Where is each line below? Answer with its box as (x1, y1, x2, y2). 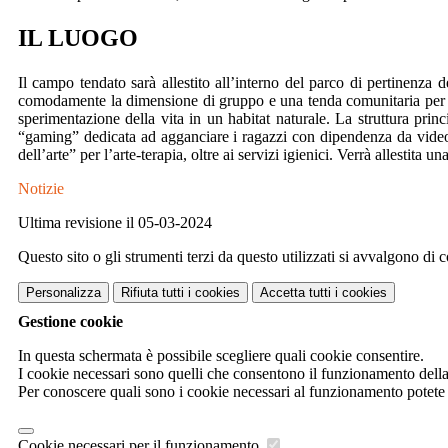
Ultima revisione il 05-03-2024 (18, 214, 212, 232)
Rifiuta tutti (121, 285, 184, 301)
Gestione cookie (18, 313, 123, 331)
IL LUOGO (18, 25, 138, 52)
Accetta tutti (260, 285, 331, 301)
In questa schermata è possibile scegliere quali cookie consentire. (18, 347, 424, 365)
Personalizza (26, 285, 101, 301)
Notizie (18, 180, 64, 198)
